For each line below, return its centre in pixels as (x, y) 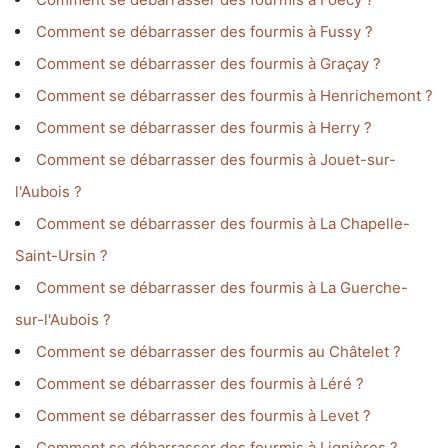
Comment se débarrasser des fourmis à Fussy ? (204, 32)
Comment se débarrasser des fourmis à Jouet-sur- (216, 160)
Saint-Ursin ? (61, 256)
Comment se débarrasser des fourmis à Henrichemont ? (234, 96)
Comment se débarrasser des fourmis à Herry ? (204, 128)
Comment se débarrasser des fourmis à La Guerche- (222, 288)
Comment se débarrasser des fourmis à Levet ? (203, 416)
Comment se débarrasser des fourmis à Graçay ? (208, 64)
